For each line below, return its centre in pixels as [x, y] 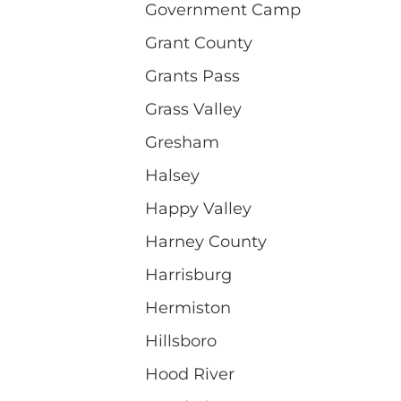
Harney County [206, 241]
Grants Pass [192, 76]
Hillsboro [181, 341]
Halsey [172, 175]
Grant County [199, 43]
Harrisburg [188, 274]
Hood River [190, 374]
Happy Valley [198, 208]
